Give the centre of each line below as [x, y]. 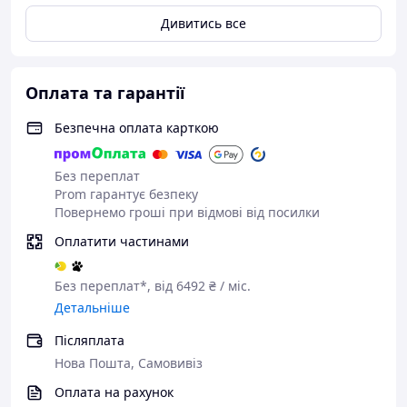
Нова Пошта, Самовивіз [129, 363]
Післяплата [89, 340]
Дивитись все [203, 23]
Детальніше [92, 308]
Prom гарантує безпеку [126, 194]
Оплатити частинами [122, 241]
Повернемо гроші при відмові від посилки [187, 212]
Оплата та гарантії [105, 93]
